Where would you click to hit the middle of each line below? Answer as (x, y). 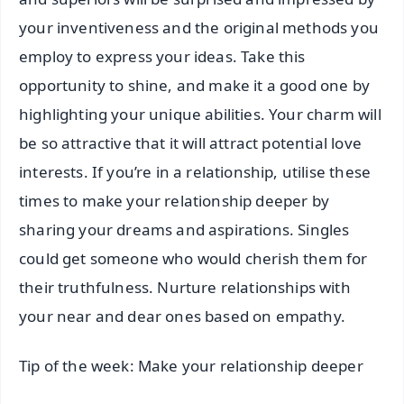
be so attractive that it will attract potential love (190, 142)
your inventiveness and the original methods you (199, 27)
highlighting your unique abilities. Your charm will (200, 114)
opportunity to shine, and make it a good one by (194, 85)
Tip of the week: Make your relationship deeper (191, 365)
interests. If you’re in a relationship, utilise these (195, 171)
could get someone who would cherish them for (193, 258)
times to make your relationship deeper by (174, 200)
